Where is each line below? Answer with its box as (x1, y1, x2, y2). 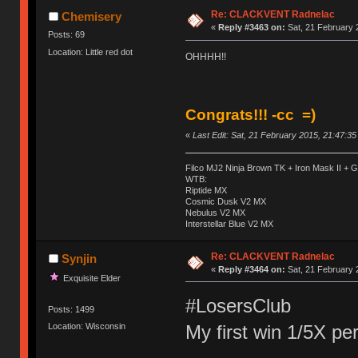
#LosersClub (185, 294, 291, 316)
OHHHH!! (185, 51, 226, 63)
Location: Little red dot (48, 46, 133, 57)
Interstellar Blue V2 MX (185, 218, 273, 229)
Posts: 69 (48, 30, 86, 40)
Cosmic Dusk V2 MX (185, 196, 266, 206)
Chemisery (61, 10, 121, 24)
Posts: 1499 (48, 304, 95, 314)
